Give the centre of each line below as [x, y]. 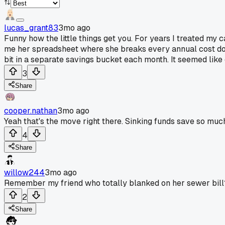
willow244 [24, 172]
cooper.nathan [31, 110]
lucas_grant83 [31, 28]
